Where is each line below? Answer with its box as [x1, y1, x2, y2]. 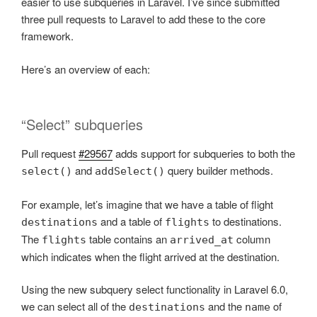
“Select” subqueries [21, 114, 143, 135]
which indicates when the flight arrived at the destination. [21, 248, 279, 264]
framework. [21, 28, 74, 44]
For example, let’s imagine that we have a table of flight [21, 196, 273, 212]
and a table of [98, 213, 165, 229]
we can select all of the [21, 299, 129, 314]
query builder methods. [165, 163, 273, 178]
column [234, 231, 270, 246]
